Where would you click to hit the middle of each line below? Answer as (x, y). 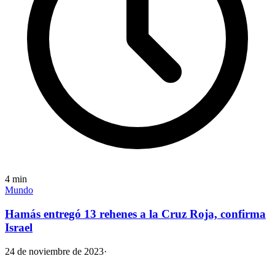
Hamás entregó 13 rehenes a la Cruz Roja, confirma (135, 214)
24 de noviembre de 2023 (54, 251)
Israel (19, 227)
